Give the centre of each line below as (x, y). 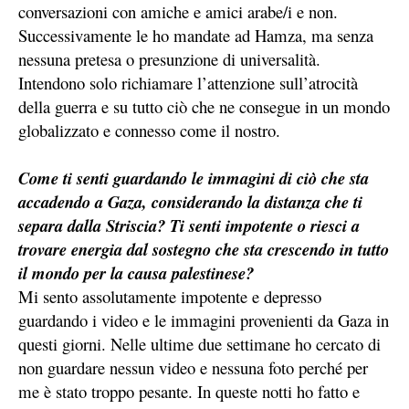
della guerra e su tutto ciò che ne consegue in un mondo (204, 107)
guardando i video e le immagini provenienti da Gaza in (204, 320)
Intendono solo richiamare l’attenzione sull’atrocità (188, 83)
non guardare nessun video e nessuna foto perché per (193, 368)
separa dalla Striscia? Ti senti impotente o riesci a (189, 226)
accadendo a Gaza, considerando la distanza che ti (190, 202)
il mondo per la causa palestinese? (136, 273)
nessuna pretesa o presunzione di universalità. (169, 59)
